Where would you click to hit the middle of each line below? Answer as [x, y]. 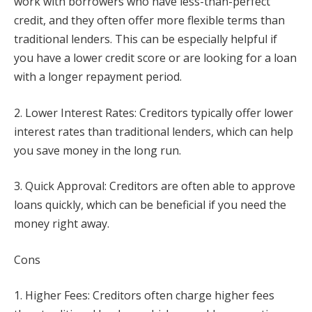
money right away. [62, 224]
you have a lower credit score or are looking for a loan [155, 57]
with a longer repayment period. [98, 76]
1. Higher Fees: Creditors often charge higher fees [144, 296]
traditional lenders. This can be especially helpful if [146, 39]
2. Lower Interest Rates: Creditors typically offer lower [154, 112]
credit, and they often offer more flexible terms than [149, 20]
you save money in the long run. [97, 150]
